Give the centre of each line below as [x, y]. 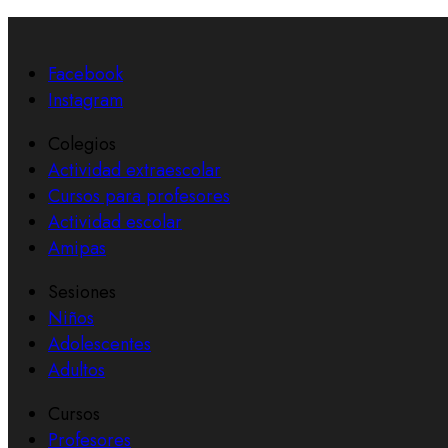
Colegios [82, 143]
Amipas [77, 247]
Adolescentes [99, 343]
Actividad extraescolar [134, 169]
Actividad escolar [115, 221]
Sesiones [82, 291]
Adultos [76, 369]
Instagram [85, 99]
